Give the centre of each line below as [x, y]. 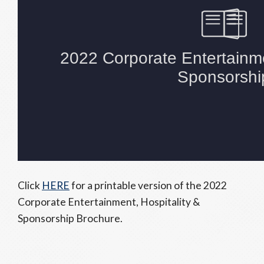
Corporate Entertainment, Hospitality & [109, 202]
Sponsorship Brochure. [70, 218]
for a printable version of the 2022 [148, 185]
